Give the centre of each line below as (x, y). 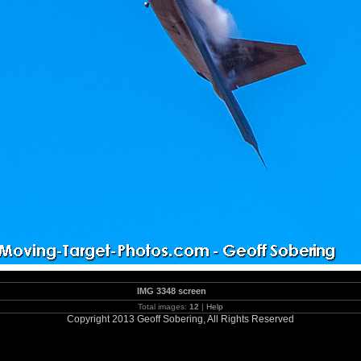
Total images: (164, 307)
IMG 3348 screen (172, 291)
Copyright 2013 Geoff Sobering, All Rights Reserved (180, 319)
